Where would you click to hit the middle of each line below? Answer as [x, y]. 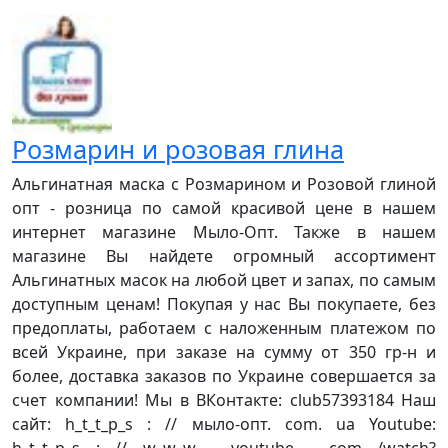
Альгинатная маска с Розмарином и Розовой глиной [224, 183]
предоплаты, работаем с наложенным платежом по [224, 327]
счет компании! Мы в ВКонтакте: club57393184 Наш [224, 399]
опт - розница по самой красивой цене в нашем [224, 207]
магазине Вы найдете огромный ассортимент [224, 255]
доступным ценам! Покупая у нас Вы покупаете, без [224, 303]
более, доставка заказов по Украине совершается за [224, 375]
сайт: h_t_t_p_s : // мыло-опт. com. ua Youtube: [224, 423]
